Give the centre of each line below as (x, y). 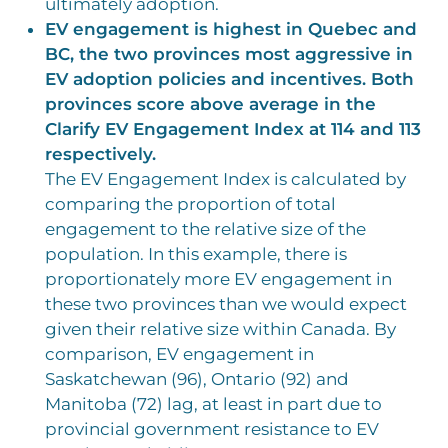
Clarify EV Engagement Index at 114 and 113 (233, 128)
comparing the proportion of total (190, 203)
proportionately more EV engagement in (218, 278)
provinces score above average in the (210, 103)
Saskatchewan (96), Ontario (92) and (197, 378)
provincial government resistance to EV (212, 428)
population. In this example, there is (196, 253)
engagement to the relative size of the (205, 228)
